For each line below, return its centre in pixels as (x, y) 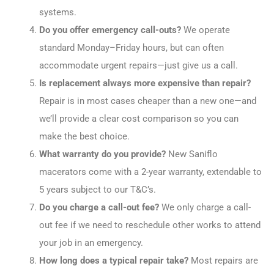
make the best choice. (84, 137)
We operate (205, 30)
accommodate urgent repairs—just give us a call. (138, 66)
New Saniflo (191, 154)
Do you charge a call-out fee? (99, 208)
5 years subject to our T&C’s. (97, 190)
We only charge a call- (205, 208)
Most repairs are (223, 261)
